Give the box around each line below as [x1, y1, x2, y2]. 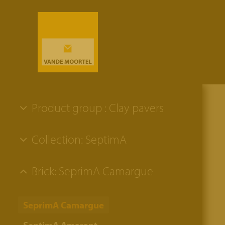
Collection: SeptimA [29, 132, 127, 147]
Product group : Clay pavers [29, 100, 164, 115]
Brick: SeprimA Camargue [29, 163, 153, 178]
